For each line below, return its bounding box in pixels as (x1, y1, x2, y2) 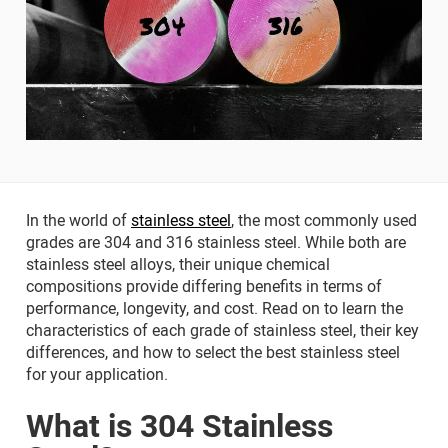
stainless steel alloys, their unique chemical (26, 252, 330, 275)
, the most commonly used (231, 208, 417, 231)
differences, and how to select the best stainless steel (26, 340, 400, 363)
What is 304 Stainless (26, 402, 333, 446)
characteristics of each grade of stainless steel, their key (26, 318, 419, 341)
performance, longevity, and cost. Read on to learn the (26, 296, 403, 319)
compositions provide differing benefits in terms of (26, 274, 382, 297)
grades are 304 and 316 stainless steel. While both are (26, 230, 406, 253)
